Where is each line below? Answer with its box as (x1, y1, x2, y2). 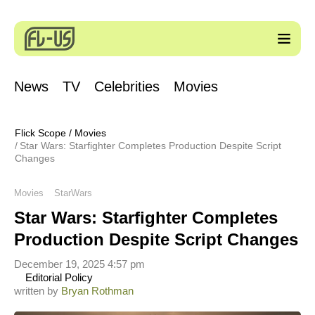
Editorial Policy (22, 271, 93, 283)
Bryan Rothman (61, 285, 134, 297)
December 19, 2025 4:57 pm (14, 258, 145, 270)
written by (14, 285, 61, 297)
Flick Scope (15, 127, 66, 139)
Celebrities (94, 79, 160, 94)
